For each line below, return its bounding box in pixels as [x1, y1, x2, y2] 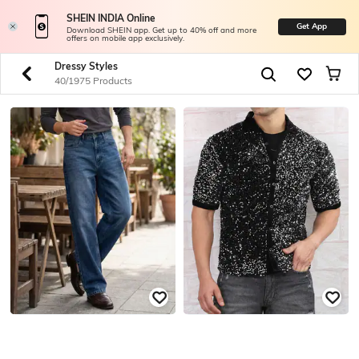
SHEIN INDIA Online [66, 12, 155, 25]
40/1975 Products [54, 75, 132, 87]
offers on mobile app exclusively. [66, 33, 184, 44]
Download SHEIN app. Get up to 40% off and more [66, 25, 256, 36]
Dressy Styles [54, 60, 118, 72]
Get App [296, 21, 328, 31]
